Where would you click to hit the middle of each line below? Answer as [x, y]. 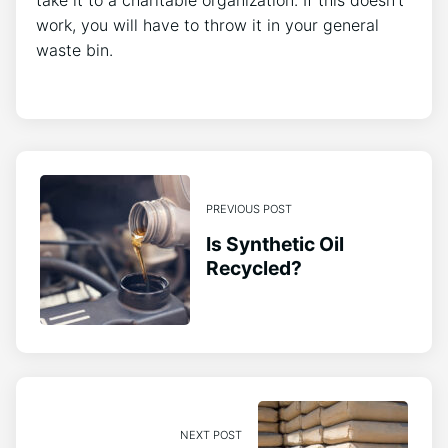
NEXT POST [211, 434]
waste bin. [74, 49]
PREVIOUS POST [249, 208]
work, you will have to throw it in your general [207, 24]
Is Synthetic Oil [275, 243]
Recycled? [254, 267]
